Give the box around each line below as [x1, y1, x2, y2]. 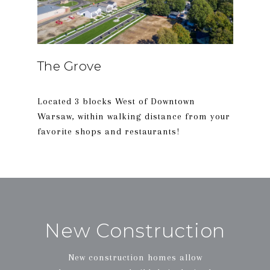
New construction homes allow [67, 252, 202, 263]
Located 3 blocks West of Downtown [37, 96, 195, 107]
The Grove [37, 58, 101, 74]
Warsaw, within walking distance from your [37, 111, 230, 122]
